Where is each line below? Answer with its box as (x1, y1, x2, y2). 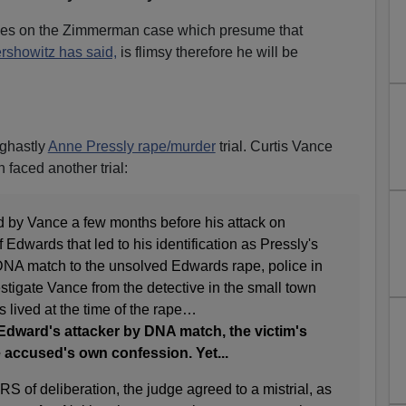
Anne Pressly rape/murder (47, 138, 216, 154)
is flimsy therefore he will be (116, 43, 298, 60)
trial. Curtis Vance (215, 138, 333, 154)
